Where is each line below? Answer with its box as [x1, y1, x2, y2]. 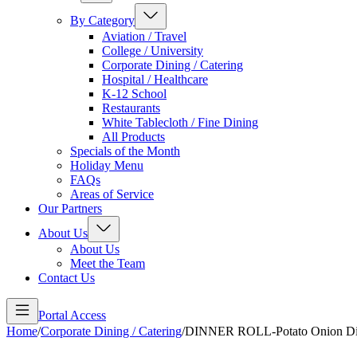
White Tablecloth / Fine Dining [102, 116, 258, 130]
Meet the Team [70, 257, 145, 271]
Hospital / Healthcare [102, 73, 208, 87]
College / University [102, 44, 203, 58]
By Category [70, 14, 135, 28]
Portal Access [38, 308, 106, 323]
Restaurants [102, 101, 160, 116]
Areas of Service [70, 187, 154, 202]
